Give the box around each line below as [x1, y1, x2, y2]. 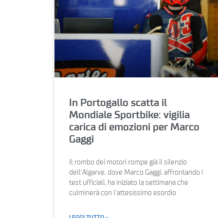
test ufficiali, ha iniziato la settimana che [69, 180, 188, 187]
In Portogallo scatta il [69, 98, 167, 109]
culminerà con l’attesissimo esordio [69, 190, 176, 197]
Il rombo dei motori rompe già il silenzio [69, 159, 187, 166]
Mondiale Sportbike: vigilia [69, 110, 190, 121]
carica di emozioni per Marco [69, 122, 200, 133]
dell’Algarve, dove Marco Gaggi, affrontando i [69, 169, 203, 177]
